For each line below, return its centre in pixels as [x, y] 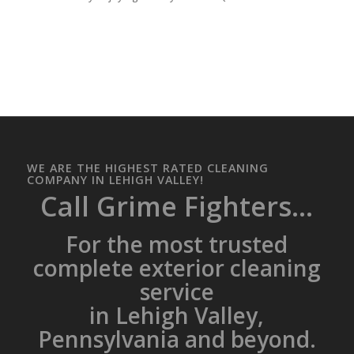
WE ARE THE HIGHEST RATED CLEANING [147, 168]
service [177, 291]
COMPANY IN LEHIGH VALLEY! [115, 179]
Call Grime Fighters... [177, 206]
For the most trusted [177, 244]
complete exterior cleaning [177, 267]
